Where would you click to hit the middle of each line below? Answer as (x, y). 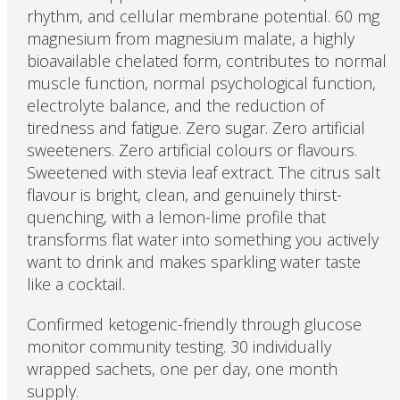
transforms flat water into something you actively (202, 240)
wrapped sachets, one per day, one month (182, 369)
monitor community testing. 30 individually (179, 347)
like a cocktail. (75, 284)
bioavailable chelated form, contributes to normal (206, 61)
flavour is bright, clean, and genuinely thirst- (184, 195)
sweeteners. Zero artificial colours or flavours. (192, 150)
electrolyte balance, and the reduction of (175, 106)
